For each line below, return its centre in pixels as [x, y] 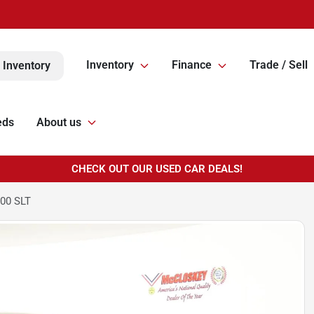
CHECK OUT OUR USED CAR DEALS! [157, 169]
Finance [192, 65]
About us [59, 122]
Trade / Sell [279, 65]
